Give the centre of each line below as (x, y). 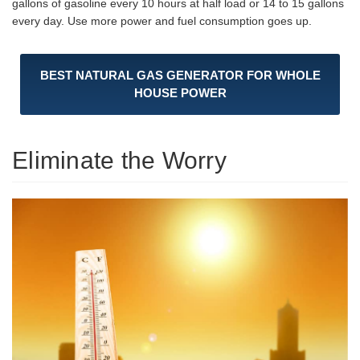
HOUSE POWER (180, 93)
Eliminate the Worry (119, 161)
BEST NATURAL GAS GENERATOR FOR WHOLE (180, 76)
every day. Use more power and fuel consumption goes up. (162, 21)
